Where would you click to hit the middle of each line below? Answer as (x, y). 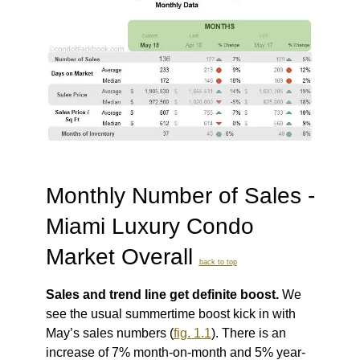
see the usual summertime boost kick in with (170, 314)
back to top (218, 262)
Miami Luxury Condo (149, 227)
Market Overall (122, 257)
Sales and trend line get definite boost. (162, 295)
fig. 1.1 (192, 333)
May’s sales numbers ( (109, 333)
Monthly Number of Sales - (180, 196)
